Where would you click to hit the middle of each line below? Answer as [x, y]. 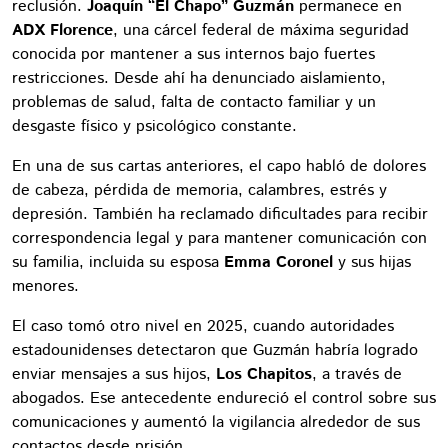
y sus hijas [372, 262]
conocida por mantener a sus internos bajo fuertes [193, 54]
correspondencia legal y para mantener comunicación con [219, 238]
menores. [45, 286]
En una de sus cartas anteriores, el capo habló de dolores [219, 166]
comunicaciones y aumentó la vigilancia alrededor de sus [216, 422]
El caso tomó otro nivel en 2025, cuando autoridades [203, 326]
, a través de [357, 374]
